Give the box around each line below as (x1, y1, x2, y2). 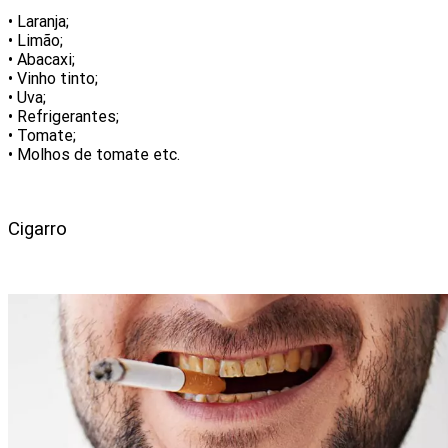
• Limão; (8, 31, 63, 51)
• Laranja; (8, 12, 69, 32)
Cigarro (8, 217, 67, 240)
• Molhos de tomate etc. (8, 145, 180, 165)
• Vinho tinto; (8, 69, 98, 89)
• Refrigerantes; (8, 107, 119, 127)
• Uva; (8, 88, 46, 108)
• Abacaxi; (8, 50, 75, 70)
